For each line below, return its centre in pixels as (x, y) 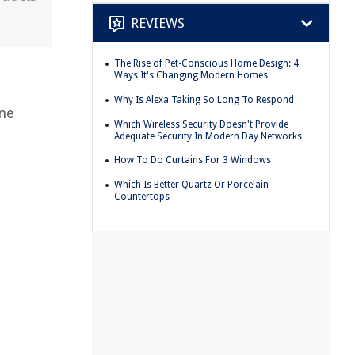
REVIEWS (158, 23)
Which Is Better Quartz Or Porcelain (191, 184)
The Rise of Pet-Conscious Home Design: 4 (206, 64)
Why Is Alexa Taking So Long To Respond (204, 99)
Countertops (142, 196)
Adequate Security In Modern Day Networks (208, 136)
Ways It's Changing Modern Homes (191, 76)
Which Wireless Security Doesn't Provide (201, 124)
